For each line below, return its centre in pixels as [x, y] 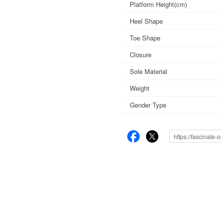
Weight [140, 88]
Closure [141, 54]
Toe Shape [145, 37]
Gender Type [148, 105]
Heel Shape [146, 21]
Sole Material [148, 71]
